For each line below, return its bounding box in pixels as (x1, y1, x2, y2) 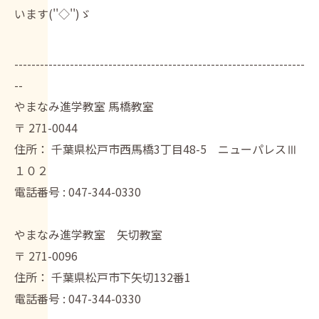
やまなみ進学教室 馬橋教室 (14, 98, 154, 115)
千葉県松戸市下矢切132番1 (51, 268, 191, 286)
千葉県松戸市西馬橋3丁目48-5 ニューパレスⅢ (51, 140, 298, 157)
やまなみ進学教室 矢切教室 (14, 226, 162, 243)
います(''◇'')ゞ (14, 5, 91, 22)
